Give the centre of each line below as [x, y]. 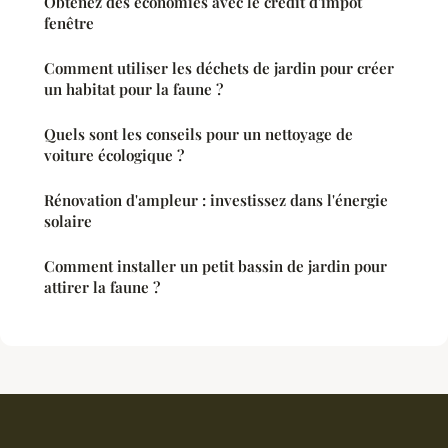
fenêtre [69, 23]
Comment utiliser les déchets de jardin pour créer [219, 68]
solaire [68, 221]
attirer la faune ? [102, 287]
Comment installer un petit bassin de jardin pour [215, 266]
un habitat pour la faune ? [133, 89]
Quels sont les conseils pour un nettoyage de [198, 134]
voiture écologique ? [114, 155]
